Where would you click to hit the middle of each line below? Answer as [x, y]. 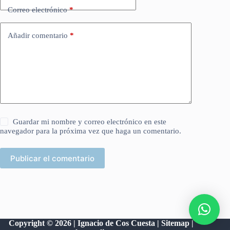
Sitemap [177, 223]
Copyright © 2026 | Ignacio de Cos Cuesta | [85, 223]
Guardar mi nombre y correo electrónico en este [90, 122]
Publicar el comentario [52, 158]
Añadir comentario [38, 35]
